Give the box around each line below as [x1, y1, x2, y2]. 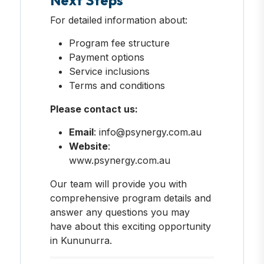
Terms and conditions [68, 79, 165, 91]
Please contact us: [49, 103, 138, 115]
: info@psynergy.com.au [93, 126, 202, 138]
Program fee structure [68, 37, 170, 49]
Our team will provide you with [49, 177, 187, 190]
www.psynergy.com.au [68, 154, 170, 166]
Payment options [68, 51, 144, 63]
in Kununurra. [49, 234, 112, 246]
